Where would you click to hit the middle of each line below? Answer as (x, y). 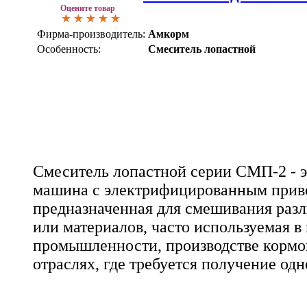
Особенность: (69, 49)
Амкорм (169, 34)
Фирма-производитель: (91, 34)
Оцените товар (88, 9)
